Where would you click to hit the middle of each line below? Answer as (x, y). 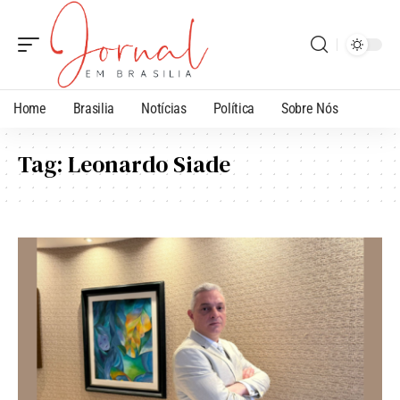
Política (234, 108)
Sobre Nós (310, 108)
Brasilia (94, 108)
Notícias (164, 108)
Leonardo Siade (149, 164)
